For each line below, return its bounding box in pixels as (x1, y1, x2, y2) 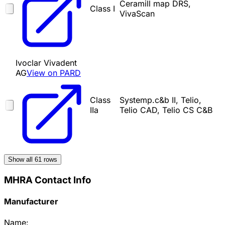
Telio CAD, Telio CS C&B (120, 105, 212, 116)
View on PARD (27, 68, 81, 78)
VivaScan (120, 9, 155, 19)
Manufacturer (4, 196, 58, 207)
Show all (8, 156, 35, 164)
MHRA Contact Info (4, 174, 91, 186)
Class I (90, 4, 115, 14)
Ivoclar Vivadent (16, 58, 77, 68)
